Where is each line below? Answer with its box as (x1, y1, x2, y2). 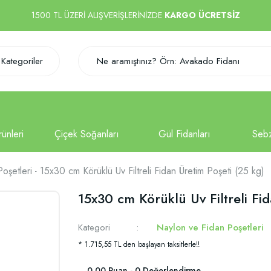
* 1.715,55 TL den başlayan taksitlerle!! (78, 239, 200, 250)
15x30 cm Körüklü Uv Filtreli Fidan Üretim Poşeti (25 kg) (40, 164, 264, 178)
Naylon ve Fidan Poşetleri (157, 221, 264, 234)
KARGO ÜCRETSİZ (164, 9, 240, 21)
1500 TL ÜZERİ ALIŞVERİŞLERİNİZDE (31, 9, 165, 21)
